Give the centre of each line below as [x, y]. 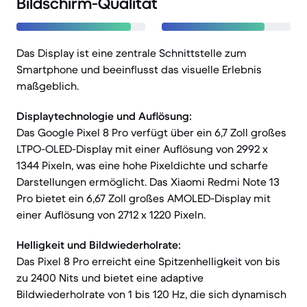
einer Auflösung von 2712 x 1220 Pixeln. [111, 214]
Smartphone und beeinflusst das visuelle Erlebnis [139, 69]
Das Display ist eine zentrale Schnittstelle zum [132, 53]
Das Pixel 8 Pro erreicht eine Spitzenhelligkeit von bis [148, 261]
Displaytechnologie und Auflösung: [104, 116]
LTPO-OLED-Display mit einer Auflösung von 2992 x [142, 149]
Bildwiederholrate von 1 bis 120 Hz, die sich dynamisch [151, 294]
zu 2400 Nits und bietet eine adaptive [110, 278]
